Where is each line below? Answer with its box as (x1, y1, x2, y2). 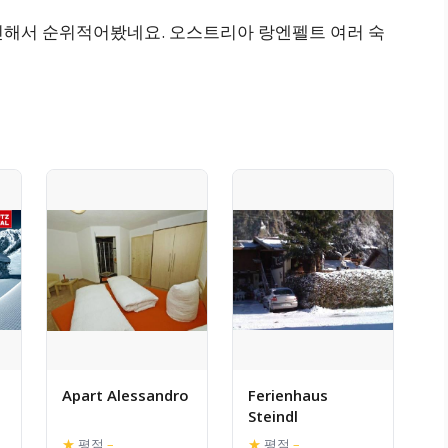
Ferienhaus (248, 385, 328, 406)
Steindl (248, 406, 298, 427)
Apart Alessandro (62, 385, 189, 406)
